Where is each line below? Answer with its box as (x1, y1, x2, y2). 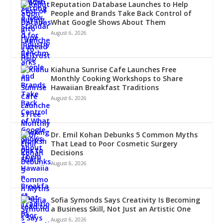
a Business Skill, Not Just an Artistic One (51, 204, 191, 214)
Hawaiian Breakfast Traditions (51, 83, 159, 93)
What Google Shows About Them (51, 17, 166, 27)
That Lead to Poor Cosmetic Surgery (51, 139, 178, 149)
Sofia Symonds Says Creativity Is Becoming (51, 195, 201, 205)
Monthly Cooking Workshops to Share (51, 74, 183, 84)
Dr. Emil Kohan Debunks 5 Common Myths (51, 130, 198, 140)
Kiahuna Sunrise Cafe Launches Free (51, 65, 177, 75)
